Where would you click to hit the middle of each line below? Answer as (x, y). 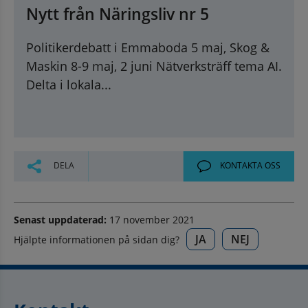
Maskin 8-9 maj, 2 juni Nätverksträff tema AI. (154, 66)
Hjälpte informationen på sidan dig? (97, 239)
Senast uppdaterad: (60, 219)
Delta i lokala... (69, 84)
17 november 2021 (151, 219)
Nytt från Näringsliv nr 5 (118, 13)
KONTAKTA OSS (249, 166)
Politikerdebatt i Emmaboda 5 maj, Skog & (148, 47)
